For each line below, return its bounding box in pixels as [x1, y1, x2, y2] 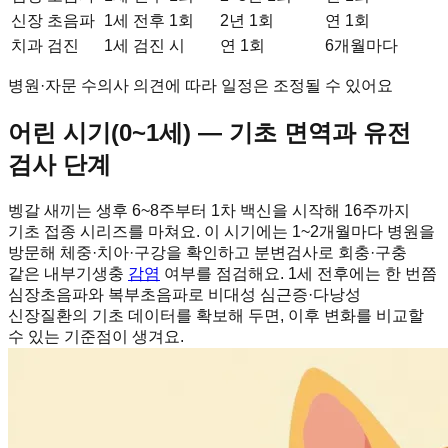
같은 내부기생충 [8, 265, 128, 283]
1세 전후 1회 [104, 12, 194, 30]
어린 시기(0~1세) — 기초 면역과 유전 [8, 119, 411, 147]
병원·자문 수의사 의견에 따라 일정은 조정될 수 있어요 [8, 77, 393, 95]
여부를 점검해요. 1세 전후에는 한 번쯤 [160, 265, 437, 283]
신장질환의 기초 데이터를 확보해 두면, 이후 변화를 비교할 [8, 307, 424, 325]
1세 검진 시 [104, 37, 185, 55]
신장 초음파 [11, 12, 95, 30]
